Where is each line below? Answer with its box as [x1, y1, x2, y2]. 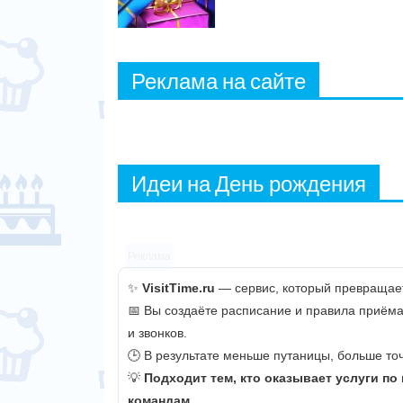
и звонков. [128, 326, 187, 341]
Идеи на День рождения [131, 170, 366, 197]
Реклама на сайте [131, 67, 306, 94]
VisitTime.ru [142, 281, 215, 296]
